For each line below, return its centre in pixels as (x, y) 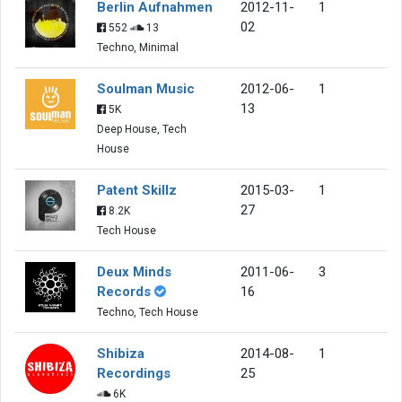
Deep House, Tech (142, 129)
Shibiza (121, 353)
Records (124, 291)
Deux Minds (134, 271)
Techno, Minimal (138, 47)
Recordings (134, 373)
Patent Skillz (137, 190)
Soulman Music (146, 88)
